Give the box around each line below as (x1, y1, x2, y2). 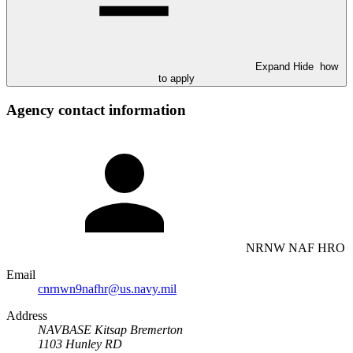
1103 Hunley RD (38, 336, 122, 351)
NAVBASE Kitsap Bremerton (38, 322, 183, 336)
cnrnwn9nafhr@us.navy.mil (38, 281, 176, 295)
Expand (255, 61, 293, 73)
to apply (158, 72, 195, 85)
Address (6, 308, 47, 322)
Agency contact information (6, 102, 186, 119)
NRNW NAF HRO (246, 240, 345, 255)
